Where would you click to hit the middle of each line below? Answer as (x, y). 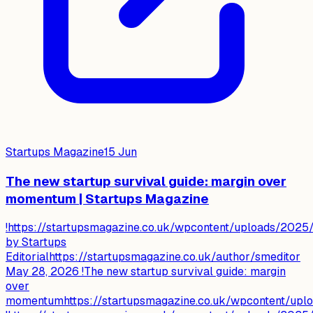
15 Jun (121, 152)
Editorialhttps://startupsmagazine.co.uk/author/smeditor (153, 257)
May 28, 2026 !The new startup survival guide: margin (146, 272)
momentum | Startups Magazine (107, 198)
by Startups (36, 242)
